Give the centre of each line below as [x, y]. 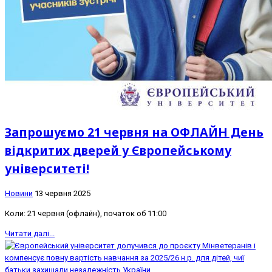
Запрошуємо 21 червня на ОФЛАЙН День [134, 132]
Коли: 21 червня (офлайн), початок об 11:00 [86, 214]
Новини [19, 194]
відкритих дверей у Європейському [118, 151]
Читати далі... [30, 234]
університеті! [47, 169]
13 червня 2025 [63, 194]
